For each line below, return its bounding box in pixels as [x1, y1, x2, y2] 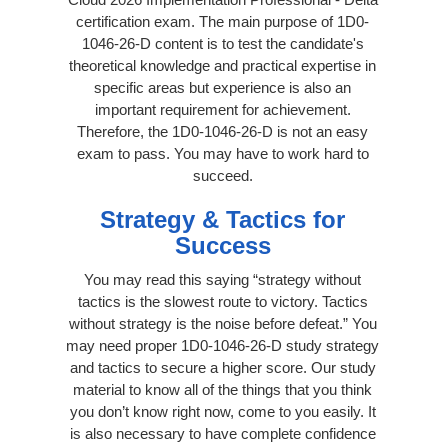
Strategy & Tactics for [100, 205, 345, 233]
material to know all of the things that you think [73, 380, 372, 398]
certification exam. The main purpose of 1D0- [76, 12, 369, 30]
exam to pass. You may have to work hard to [76, 144, 369, 162]
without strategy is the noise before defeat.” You [68, 314, 377, 332]
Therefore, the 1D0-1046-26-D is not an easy [77, 122, 368, 140]
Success [174, 231, 271, 259]
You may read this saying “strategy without [84, 270, 361, 288]
